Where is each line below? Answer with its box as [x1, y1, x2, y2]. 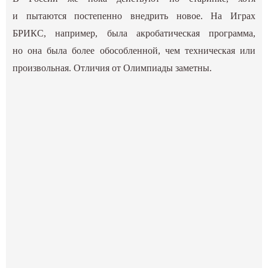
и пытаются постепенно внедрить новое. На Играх [13, 10, 255, 21]
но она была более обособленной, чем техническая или [13, 45, 255, 56]
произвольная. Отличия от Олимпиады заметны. [13, 62, 212, 73]
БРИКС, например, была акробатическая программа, [13, 28, 255, 38]
